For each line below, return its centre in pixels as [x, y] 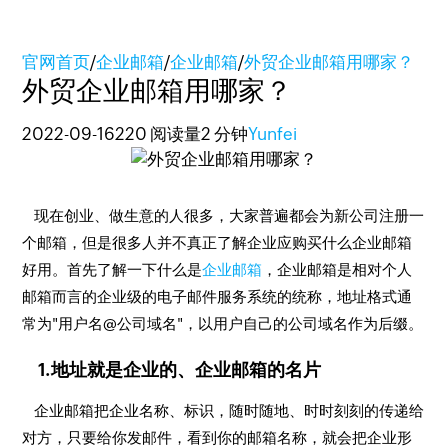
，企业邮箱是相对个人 [337, 269]
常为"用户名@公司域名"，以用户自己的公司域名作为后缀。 [223, 323]
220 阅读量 [158, 134]
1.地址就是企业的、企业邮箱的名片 [172, 369]
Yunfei [273, 134]
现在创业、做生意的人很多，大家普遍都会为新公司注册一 [223, 215]
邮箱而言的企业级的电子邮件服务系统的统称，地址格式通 [217, 296]
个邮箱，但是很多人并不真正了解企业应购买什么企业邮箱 [217, 242]
